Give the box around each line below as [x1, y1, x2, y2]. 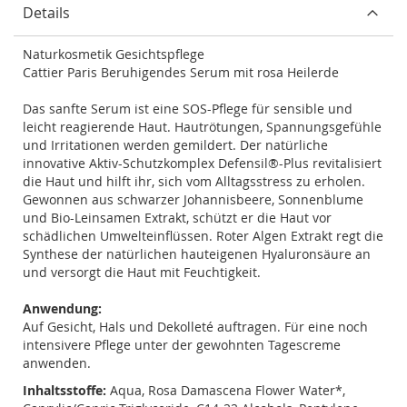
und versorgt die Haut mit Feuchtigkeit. [23, 263, 261, 281]
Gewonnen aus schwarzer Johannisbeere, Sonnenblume [23, 190, 363, 208]
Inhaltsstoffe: [23, 381, 106, 399]
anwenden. [23, 353, 91, 372]
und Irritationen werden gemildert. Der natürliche [23, 135, 328, 154]
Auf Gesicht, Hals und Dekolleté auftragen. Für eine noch [23, 317, 368, 335]
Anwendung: [23, 299, 102, 317]
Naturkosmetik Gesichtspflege [23, 45, 204, 63]
